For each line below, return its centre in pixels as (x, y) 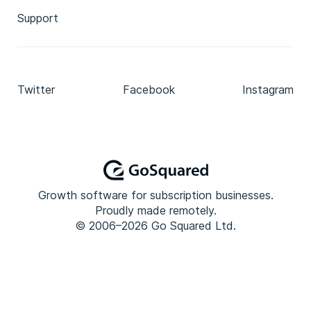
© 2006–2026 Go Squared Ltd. (155, 226)
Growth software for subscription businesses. (155, 195)
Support (38, 18)
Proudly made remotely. (155, 210)
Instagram (268, 90)
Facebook (149, 90)
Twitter (36, 90)
